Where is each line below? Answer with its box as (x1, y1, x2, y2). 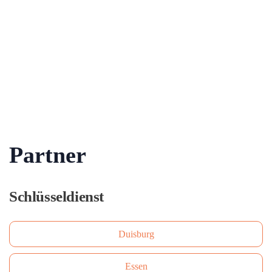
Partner (9, 142, 86, 168)
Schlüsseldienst (9, 188, 104, 205)
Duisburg (118, 229, 154, 239)
